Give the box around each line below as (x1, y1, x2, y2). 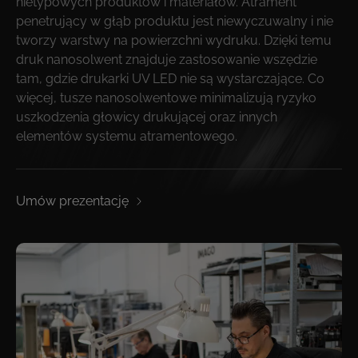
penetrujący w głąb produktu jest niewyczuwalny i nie (16, 14, 333, 30)
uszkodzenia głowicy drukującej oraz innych (16, 109, 277, 125)
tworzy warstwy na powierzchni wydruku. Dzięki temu (16, 33, 332, 49)
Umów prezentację (16, 193, 129, 209)
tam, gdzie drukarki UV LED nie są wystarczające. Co (16, 71, 324, 87)
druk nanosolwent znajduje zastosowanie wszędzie (16, 52, 317, 68)
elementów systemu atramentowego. (16, 129, 237, 145)
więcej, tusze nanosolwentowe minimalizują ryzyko (16, 90, 316, 106)
